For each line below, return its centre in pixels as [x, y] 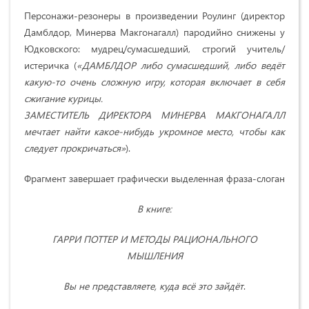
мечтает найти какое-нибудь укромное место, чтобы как [154, 131]
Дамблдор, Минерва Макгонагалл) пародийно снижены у [154, 32]
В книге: [154, 208]
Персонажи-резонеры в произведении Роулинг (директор [154, 15]
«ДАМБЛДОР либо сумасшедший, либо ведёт [181, 65]
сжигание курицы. [63, 98]
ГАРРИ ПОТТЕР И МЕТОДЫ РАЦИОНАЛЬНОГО [154, 239]
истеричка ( [50, 65]
